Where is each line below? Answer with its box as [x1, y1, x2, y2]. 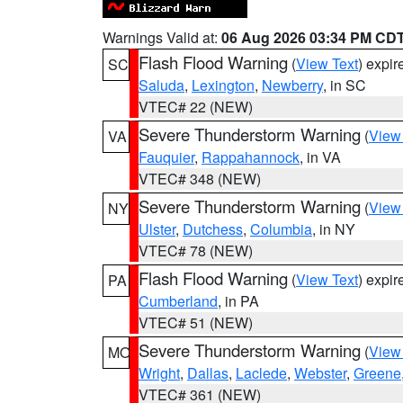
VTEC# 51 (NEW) [139, 312, 253, 333]
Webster [294, 363, 346, 383]
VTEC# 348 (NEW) [139, 168, 261, 189]
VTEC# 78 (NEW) [139, 240, 253, 261]
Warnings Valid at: [103, 27, 221, 48]
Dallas [187, 363, 228, 383]
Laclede [236, 363, 287, 383]
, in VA [300, 147, 341, 167]
